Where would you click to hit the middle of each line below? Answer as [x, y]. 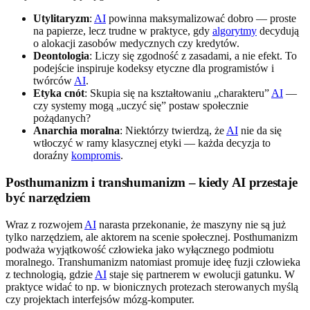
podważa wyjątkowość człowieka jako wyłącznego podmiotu [140, 249]
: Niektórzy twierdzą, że [173, 131]
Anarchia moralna [76, 131]
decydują [278, 31]
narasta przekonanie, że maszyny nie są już [191, 224]
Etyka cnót [59, 93]
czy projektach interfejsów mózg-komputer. [100, 299]
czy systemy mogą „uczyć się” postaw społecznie [141, 106]
